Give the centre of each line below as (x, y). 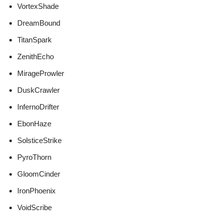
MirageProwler (41, 74)
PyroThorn (34, 157)
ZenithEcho (36, 57)
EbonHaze (34, 124)
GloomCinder (39, 174)
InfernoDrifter (38, 107)
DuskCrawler (38, 90)
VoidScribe (35, 208)
